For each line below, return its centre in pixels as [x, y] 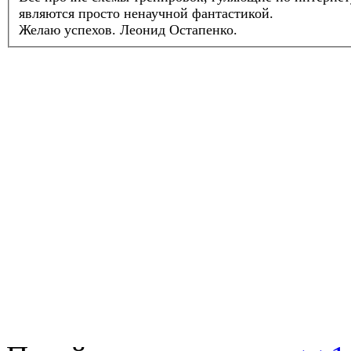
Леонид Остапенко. [177, 30]
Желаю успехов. [67, 30]
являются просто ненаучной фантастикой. [146, 14]
